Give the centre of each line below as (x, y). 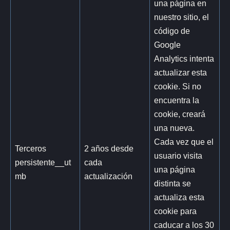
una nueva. (175, 128)
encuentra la (177, 100)
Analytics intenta (184, 58)
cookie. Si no (178, 86)
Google (168, 44)
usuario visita (178, 155)
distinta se (173, 183)
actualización (109, 176)
